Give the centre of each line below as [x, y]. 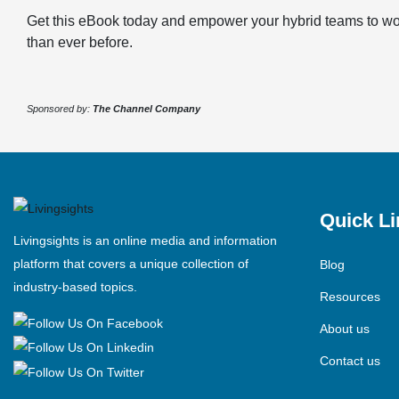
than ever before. [80, 42]
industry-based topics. [75, 286]
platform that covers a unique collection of [131, 263]
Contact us [350, 360]
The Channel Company [147, 108]
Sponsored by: [60, 108]
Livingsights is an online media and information [145, 240]
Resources [350, 296]
